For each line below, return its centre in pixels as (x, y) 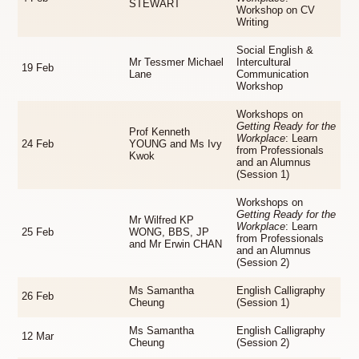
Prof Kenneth (160, 132)
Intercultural (264, 62)
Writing (253, 22)
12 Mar (38, 336)
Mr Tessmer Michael (177, 62)
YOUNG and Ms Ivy (176, 144)
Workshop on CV (276, 10)
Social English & (275, 50)
